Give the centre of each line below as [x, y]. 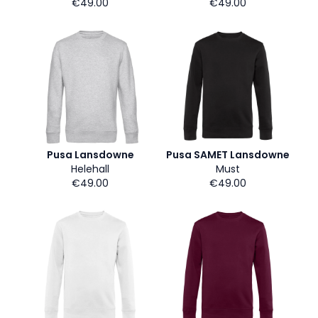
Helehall [90, 169]
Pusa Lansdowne [90, 155]
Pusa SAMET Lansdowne [228, 155]
